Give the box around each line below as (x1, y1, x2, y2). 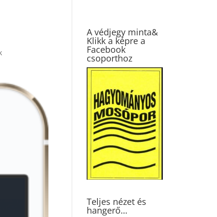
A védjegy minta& (87, 26, 158, 38)
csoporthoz (87, 52, 133, 64)
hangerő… (87, 204, 128, 216)
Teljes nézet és (87, 195, 147, 207)
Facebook (87, 44, 126, 55)
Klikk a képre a (87, 35, 146, 46)
